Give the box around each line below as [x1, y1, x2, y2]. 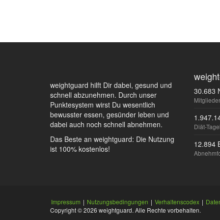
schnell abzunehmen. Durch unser [50, 90, 157, 100]
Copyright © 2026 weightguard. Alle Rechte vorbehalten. [50, 206, 201, 214]
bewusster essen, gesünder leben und [50, 110, 169, 119]
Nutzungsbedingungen [87, 197, 148, 206]
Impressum [51, 197, 81, 206]
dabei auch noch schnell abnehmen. [50, 119, 163, 129]
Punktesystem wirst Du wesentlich [50, 100, 155, 110]
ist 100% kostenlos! [50, 144, 110, 154]
